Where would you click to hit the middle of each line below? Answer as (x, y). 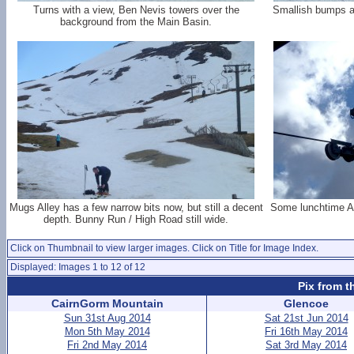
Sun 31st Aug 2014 (107, 318)
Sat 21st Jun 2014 (306, 318)
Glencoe (306, 303)
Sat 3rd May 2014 (306, 345)
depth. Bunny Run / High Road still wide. (136, 219)
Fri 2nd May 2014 (107, 345)
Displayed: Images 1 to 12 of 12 (78, 267)
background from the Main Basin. (136, 22)
